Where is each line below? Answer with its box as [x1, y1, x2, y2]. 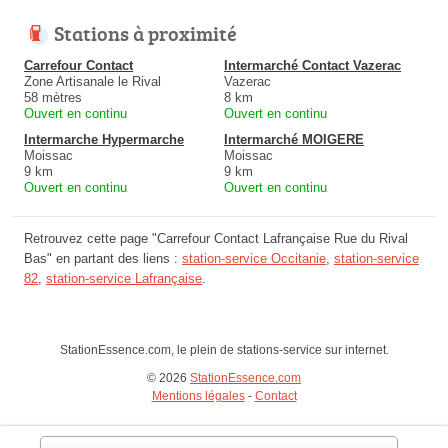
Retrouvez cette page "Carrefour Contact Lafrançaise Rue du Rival [24, 230, 408, 246]
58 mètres [24, 89, 82, 105]
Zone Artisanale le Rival [24, 73, 161, 89]
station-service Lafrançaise [46, 270, 202, 286]
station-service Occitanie [182, 250, 326, 266]
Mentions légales [151, 388, 245, 403]
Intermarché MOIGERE [224, 131, 364, 147]
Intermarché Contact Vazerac [224, 57, 401, 73]
